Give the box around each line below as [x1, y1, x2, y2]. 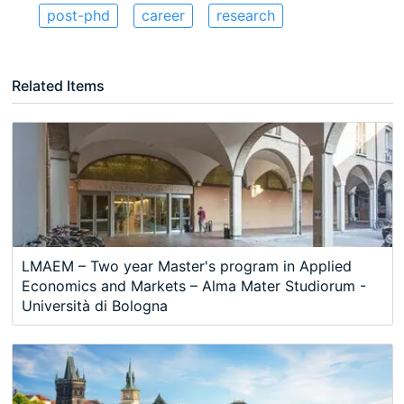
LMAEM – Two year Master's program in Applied [21, 256, 352, 275]
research [216, 6, 275, 25]
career [141, 6, 185, 25]
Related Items [11, 77, 105, 96]
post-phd [46, 6, 110, 25]
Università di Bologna [21, 296, 168, 315]
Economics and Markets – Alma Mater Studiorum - [21, 276, 366, 295]
